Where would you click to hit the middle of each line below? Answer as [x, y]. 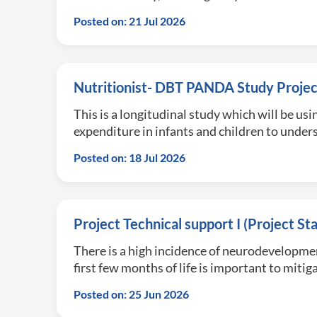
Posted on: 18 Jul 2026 [129, 157]
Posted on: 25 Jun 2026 [131, 294]
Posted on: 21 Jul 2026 [129, 21]
